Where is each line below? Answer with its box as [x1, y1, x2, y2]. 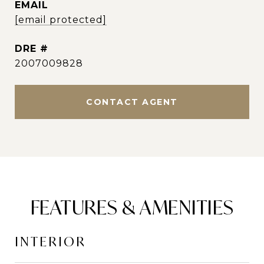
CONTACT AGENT [86, 97, 178, 107]
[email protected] [15, 14, 107, 25]
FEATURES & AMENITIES [30, 195, 234, 220]
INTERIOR [15, 233, 86, 250]
